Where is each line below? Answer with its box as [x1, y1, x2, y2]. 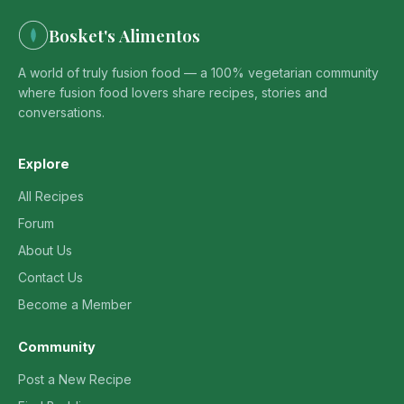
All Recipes [18, 188, 84, 205]
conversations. [18, 105, 105, 121]
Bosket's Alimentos [49, 23, 200, 48]
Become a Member [18, 297, 132, 313]
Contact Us [18, 270, 83, 286]
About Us [18, 243, 72, 259]
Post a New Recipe [18, 372, 132, 388]
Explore [18, 156, 69, 172]
